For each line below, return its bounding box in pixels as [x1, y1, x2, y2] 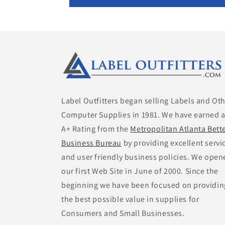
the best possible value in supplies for [61, 194, 199, 205]
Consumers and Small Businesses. [61, 208, 185, 219]
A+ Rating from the [61, 124, 131, 135]
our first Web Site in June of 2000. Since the [61, 166, 219, 177]
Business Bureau [61, 138, 122, 149]
